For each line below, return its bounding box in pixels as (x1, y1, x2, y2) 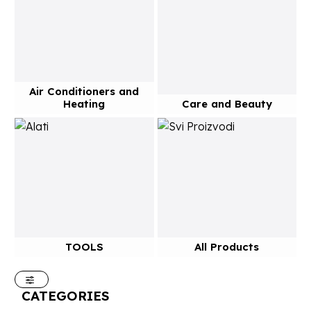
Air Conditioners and (29, 85, 140, 98)
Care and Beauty (181, 97, 272, 110)
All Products (194, 239, 260, 253)
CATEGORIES (22, 287, 110, 304)
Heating (63, 97, 106, 110)
